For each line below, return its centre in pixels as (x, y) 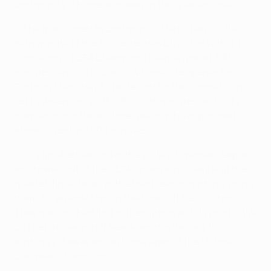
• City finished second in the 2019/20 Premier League (132, 155)
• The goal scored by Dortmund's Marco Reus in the (127, 29)
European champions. (63, 256)
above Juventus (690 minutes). (84, 130)
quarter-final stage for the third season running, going (134, 184)
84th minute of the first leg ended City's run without (128, 43)
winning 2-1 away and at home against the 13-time (124, 242)
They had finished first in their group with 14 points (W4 (135, 213)
